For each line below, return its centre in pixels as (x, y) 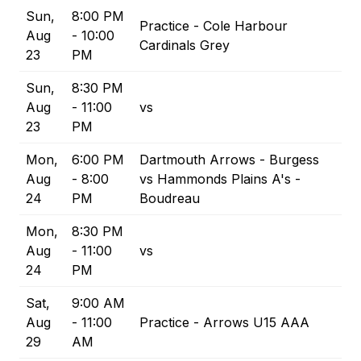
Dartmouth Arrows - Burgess (229, 160)
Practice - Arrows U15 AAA (224, 323)
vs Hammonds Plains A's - (220, 179)
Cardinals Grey (185, 46)
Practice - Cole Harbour (214, 26)
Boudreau (170, 199)
